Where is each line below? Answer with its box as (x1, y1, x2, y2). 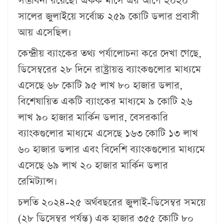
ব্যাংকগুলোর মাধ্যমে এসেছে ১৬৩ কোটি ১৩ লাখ (18, 126, 198, 140)
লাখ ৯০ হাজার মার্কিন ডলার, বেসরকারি (18, 110, 168, 124)
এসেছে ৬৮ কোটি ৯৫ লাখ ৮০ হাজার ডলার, (18, 78, 182, 92)
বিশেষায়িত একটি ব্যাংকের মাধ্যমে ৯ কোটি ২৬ (18, 94, 192, 108)
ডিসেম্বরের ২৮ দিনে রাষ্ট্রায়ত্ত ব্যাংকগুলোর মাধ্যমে (18, 62, 201, 76)
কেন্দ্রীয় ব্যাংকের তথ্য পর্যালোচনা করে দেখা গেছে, (18, 46, 201, 60)
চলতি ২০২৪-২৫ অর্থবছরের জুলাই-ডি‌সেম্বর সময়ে (18, 195, 205, 209)
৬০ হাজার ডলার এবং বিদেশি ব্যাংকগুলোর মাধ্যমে (18, 142, 205, 156)
